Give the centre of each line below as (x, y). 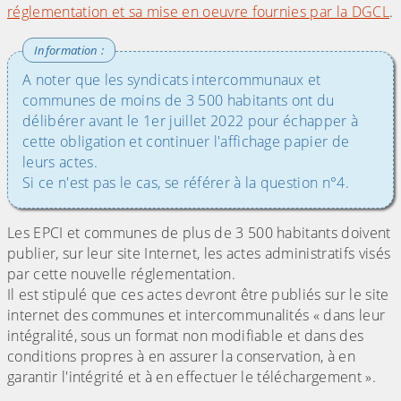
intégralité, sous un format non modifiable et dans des (186, 336)
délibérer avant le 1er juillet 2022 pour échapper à (191, 121)
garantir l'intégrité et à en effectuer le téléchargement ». (192, 377)
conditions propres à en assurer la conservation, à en (181, 357)
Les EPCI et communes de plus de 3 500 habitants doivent (199, 233)
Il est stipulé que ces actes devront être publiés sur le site (198, 295)
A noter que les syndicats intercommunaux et (172, 80)
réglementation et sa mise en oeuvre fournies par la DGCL (198, 12)
